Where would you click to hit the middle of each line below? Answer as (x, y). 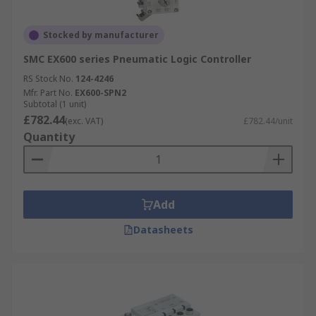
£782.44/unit (268, 121)
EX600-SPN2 (101, 93)
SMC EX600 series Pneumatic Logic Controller (137, 59)
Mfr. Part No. (48, 93)
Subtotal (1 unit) (55, 104)
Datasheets (163, 230)
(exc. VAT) (84, 121)
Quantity (49, 137)
